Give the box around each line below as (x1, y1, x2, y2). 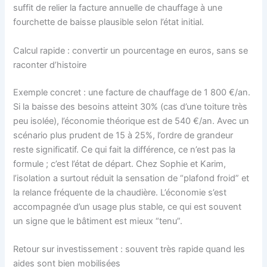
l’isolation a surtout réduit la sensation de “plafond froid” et (13, 172, 250, 184)
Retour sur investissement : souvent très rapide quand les (13, 244, 246, 255)
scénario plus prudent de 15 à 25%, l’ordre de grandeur (13, 129, 234, 141)
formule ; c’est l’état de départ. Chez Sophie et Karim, (13, 158, 226, 169)
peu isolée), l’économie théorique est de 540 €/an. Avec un (13, 115, 250, 126)
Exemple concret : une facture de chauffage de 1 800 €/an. (13, 86, 251, 98)
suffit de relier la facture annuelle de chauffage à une (13, 2, 223, 14)
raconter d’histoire (13, 59, 87, 70)
